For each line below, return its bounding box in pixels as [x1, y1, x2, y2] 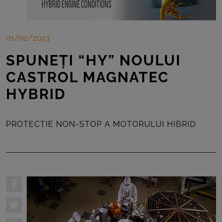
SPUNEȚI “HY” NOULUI [6, 52, 181, 69]
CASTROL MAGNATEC [6, 69, 169, 86]
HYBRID [6, 86, 66, 103]
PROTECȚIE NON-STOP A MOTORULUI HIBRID [6, 119, 196, 129]
